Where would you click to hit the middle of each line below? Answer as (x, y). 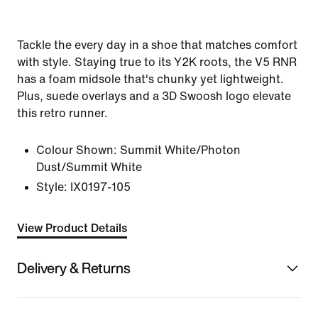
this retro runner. (62, 113)
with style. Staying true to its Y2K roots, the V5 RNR (157, 62)
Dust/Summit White (89, 167)
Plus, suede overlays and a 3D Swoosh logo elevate (154, 96)
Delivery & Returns (74, 268)
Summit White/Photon (180, 150)
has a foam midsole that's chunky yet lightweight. (150, 79)
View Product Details (72, 228)
